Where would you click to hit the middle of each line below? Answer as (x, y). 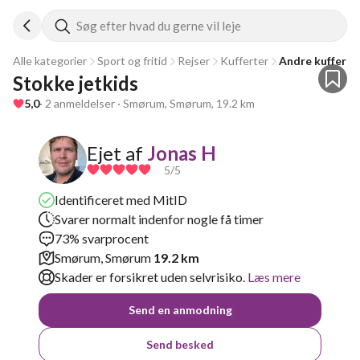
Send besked (180, 344)
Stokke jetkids (76, 83)
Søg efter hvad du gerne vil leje (159, 26)
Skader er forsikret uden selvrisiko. (150, 277)
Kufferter (244, 61)
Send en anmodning (180, 310)
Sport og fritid (132, 61)
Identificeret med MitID (121, 200)
